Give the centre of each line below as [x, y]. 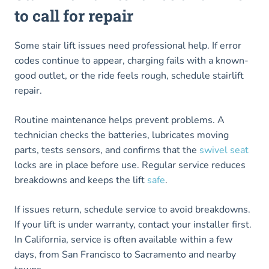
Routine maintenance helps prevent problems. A [119, 120]
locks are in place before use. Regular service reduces [130, 165]
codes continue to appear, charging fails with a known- [131, 61]
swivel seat [224, 150]
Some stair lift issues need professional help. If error [128, 46]
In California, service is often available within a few [123, 240]
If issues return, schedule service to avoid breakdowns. [132, 210]
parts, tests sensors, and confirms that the [107, 150]
